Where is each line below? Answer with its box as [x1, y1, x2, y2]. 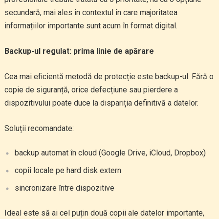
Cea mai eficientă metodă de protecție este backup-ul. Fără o [4, 72, 214, 81]
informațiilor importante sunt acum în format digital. [4, 21, 177, 30]
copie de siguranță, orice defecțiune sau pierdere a [4, 85, 178, 94]
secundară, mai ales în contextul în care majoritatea [4, 8, 177, 17]
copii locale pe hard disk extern [14, 166, 121, 175]
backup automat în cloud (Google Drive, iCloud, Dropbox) [14, 148, 206, 157]
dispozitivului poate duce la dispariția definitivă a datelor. [4, 98, 198, 108]
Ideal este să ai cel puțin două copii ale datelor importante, [4, 208, 204, 218]
